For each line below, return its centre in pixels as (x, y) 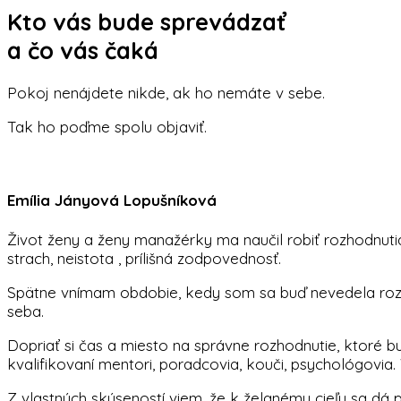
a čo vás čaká (83, 51)
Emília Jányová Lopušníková (112, 200)
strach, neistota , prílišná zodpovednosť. (144, 258)
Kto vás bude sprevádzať (146, 22)
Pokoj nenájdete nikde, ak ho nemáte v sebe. (166, 93)
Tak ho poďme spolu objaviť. (107, 127)
